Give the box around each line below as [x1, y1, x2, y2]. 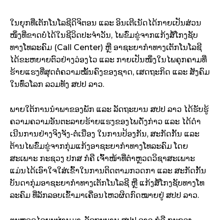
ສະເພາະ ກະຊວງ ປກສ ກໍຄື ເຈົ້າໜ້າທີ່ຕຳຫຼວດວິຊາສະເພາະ [10, 154, 195, 164]
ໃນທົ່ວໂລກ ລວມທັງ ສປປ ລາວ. [10, 80, 104, 89]
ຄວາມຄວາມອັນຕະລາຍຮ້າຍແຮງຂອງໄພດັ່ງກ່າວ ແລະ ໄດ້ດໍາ [10, 117, 201, 127]
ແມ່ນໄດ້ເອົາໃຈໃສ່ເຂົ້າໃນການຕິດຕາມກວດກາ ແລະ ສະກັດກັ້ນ [10, 166, 206, 176]
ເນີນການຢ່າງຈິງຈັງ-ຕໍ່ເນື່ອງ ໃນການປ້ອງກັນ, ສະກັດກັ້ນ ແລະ [10, 129, 199, 139]
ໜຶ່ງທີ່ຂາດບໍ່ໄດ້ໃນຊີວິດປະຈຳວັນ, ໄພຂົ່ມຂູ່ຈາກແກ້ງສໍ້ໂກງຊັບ [10, 30, 198, 40]
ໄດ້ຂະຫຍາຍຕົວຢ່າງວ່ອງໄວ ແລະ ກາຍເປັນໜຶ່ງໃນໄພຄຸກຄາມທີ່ [10, 55, 207, 65]
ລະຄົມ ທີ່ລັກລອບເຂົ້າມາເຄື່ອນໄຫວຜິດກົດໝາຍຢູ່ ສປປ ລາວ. [10, 191, 199, 200]
